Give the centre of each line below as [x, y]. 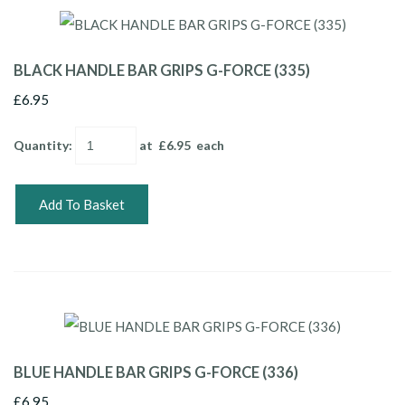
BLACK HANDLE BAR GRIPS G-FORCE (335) [162, 70]
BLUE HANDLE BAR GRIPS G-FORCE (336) [156, 372]
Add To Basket [82, 204]
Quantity [41, 145]
